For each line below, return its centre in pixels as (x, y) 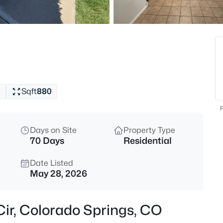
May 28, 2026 (58, 173)
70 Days (47, 141)
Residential (148, 141)
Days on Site (53, 130)
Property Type (149, 130)
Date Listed (52, 163)
